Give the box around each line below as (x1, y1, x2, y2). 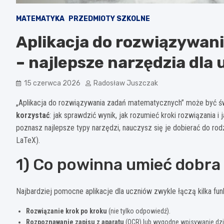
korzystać (16, 110, 49, 120)
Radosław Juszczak (93, 78, 158, 87)
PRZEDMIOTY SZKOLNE (68, 14, 150, 23)
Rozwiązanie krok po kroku (26, 206, 107, 215)
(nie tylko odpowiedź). (107, 206, 170, 215)
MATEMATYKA (16, 14, 64, 23)
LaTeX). (16, 135, 40, 145)
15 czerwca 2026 (24, 78, 80, 87)
